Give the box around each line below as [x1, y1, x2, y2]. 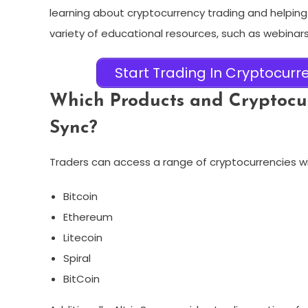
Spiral [63, 251, 91, 266]
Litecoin [63, 230, 102, 245]
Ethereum [63, 210, 113, 225]
